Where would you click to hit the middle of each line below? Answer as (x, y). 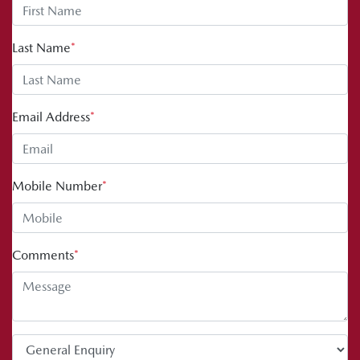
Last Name (41, 48)
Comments (43, 256)
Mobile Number (57, 186)
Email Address (51, 117)
